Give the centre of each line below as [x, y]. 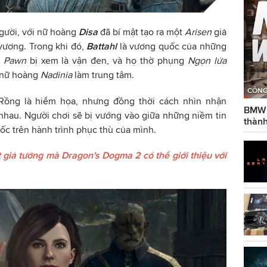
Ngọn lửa [207, 60]
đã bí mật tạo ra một [141, 32]
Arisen [199, 32]
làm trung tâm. [103, 74]
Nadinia [56, 74]
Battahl [103, 46]
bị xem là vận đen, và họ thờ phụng [109, 60]
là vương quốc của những [173, 46]
